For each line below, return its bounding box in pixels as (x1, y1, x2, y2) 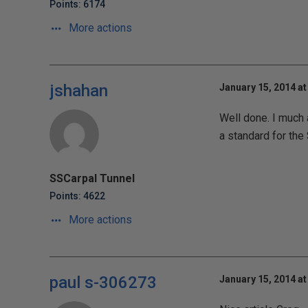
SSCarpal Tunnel (49, 172, 135, 185)
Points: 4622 (49, 190, 105, 201)
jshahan (49, 81, 108, 100)
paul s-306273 (49, 273, 157, 292)
